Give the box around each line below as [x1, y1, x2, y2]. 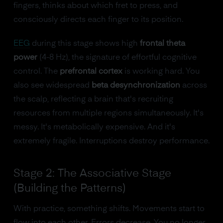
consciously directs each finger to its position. [13, 16, 183, 24]
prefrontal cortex [59, 68, 122, 76]
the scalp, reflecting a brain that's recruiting [13, 96, 173, 104]
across [180, 82, 207, 90]
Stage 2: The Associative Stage [13, 168, 171, 179]
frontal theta [139, 40, 185, 48]
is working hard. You [122, 68, 200, 76]
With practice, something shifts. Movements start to [13, 205, 205, 213]
